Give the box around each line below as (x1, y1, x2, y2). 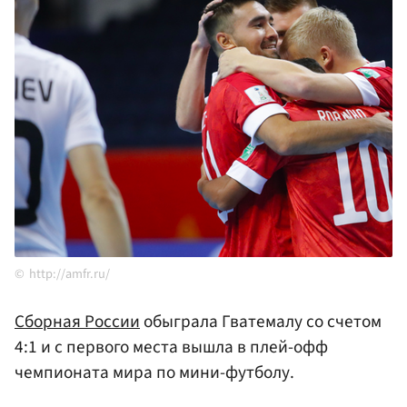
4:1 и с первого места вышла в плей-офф (15, 334, 328, 361)
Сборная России (15, 309, 140, 335)
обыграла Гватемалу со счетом (140, 309, 382, 335)
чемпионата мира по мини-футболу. (15, 360, 294, 386)
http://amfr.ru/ (29, 264, 110, 284)
